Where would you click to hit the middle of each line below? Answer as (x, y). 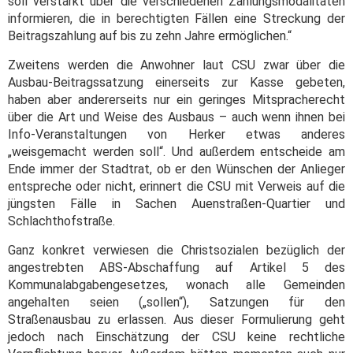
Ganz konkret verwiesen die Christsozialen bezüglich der (176, 251)
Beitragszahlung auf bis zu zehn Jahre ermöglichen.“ (150, 36)
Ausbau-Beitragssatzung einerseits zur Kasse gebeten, (176, 83)
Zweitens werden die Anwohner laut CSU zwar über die (176, 65)
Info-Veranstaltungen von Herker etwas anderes (176, 135)
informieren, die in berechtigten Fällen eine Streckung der (176, 19)
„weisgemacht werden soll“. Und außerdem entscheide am (176, 152)
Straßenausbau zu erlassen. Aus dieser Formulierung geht (176, 320)
